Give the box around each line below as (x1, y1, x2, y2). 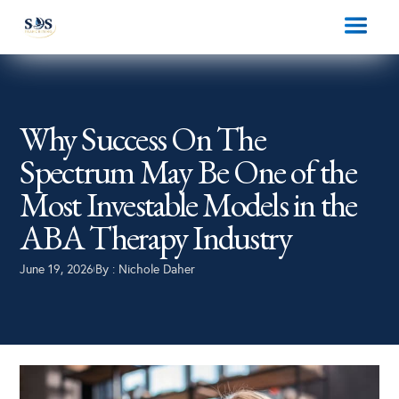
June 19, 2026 (20, 261, 94, 277)
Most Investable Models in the (20, 182, 357, 226)
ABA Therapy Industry (20, 215, 292, 259)
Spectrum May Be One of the (20, 149, 356, 193)
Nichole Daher (118, 261, 196, 277)
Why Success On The (20, 116, 265, 160)
